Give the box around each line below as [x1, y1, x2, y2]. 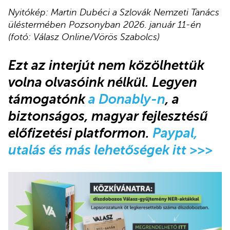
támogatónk [8, 91, 88, 107]
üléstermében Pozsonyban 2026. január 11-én [8, 20, 201, 30]
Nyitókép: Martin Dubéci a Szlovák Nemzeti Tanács [8, 7, 219, 18]
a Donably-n [88, 91, 165, 107]
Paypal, [152, 125, 198, 141]
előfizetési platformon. [8, 125, 152, 141]
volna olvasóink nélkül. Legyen [8, 74, 197, 90]
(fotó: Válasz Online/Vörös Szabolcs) [8, 32, 160, 43]
